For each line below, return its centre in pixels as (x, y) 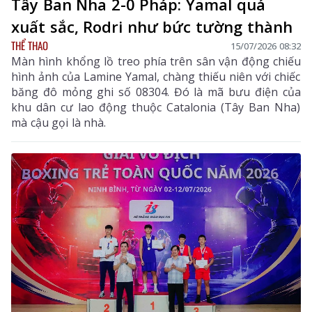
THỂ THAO (30, 46)
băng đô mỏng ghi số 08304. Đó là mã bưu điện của (156, 92)
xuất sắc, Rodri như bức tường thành (152, 27)
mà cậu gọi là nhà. (59, 123)
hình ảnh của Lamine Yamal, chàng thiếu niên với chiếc (156, 77)
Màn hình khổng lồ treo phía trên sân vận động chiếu (156, 62)
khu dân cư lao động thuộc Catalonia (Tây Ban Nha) (156, 108)
